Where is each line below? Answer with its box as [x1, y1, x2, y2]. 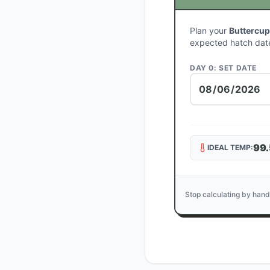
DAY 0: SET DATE [190, 63, 257, 72]
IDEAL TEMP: [207, 143, 253, 152]
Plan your [190, 25, 229, 36]
